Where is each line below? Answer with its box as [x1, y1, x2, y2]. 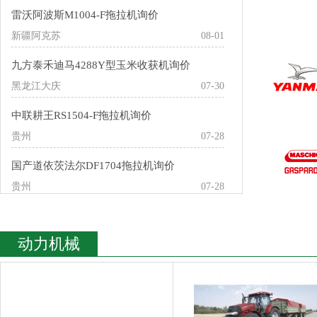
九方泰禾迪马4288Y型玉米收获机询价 [11, 59, 190, 71]
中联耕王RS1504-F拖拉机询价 [11, 110, 151, 121]
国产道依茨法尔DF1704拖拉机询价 [11, 160, 175, 171]
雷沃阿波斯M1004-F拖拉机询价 [11, 9, 158, 21]
